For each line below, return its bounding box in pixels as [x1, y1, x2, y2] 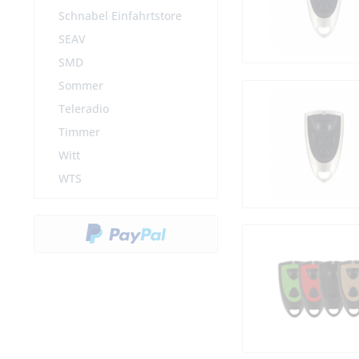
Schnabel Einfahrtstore [58, 8, 182, 24]
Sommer [58, 78, 103, 94]
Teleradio [58, 101, 109, 117]
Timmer [58, 124, 100, 140]
